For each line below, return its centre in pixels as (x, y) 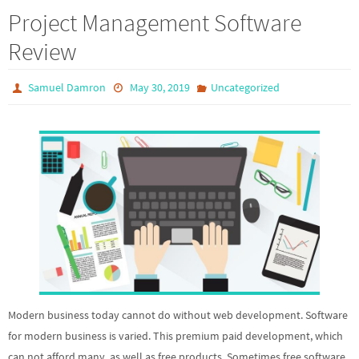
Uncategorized (245, 87)
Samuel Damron (67, 87)
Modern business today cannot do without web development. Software (178, 315)
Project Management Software (155, 22)
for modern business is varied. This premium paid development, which (175, 335)
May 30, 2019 (159, 87)
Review (42, 51)
